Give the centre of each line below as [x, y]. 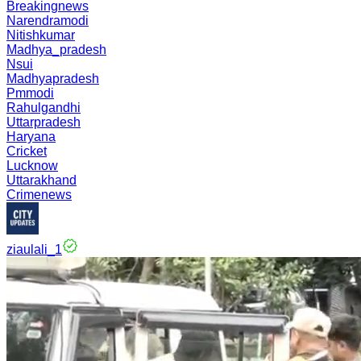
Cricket [27, 151]
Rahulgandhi [44, 108]
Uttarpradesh [44, 122]
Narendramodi [48, 21]
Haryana [31, 137]
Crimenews [39, 195]
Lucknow [32, 166]
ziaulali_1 [34, 249]
